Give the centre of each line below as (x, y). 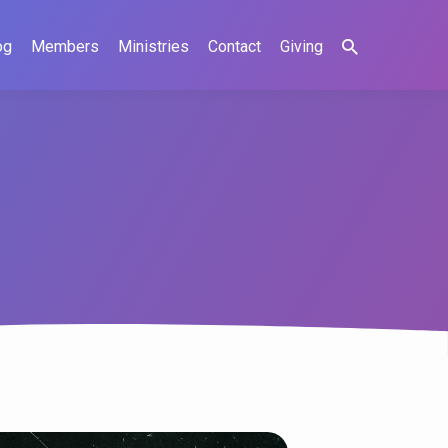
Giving (301, 46)
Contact (234, 46)
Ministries (153, 46)
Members (65, 46)
